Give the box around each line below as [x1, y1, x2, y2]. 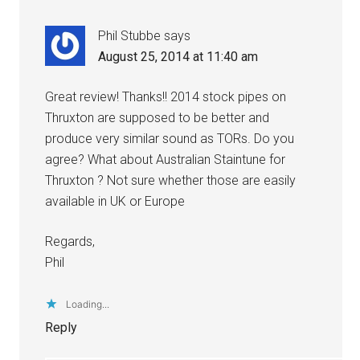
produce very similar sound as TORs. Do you [45, 130, 295, 146]
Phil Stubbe [98, 27, 162, 43]
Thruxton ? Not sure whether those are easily [45, 172, 297, 188]
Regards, [45, 233, 96, 249]
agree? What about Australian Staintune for [45, 151, 286, 167]
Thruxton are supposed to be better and [45, 109, 270, 125]
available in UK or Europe [45, 193, 186, 209]
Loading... [66, 297, 110, 310]
